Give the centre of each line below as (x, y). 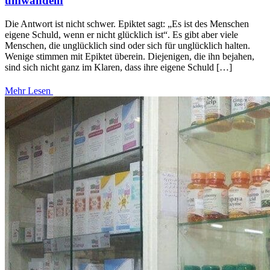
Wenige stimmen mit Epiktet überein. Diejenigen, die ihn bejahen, (130, 56)
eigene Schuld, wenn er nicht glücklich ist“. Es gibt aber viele (121, 34)
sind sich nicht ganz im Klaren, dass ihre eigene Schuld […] (118, 67)
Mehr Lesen (29, 90)
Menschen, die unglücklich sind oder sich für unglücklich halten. (127, 45)
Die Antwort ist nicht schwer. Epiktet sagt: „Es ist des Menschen (127, 24)
